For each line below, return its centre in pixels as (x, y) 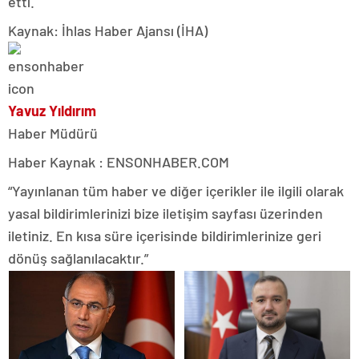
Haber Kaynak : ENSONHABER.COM (119, 162)
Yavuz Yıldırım (52, 111)
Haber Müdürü (53, 133)
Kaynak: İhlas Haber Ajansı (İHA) (108, 30)
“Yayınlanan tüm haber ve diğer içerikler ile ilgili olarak (176, 191)
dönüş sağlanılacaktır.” (78, 258)
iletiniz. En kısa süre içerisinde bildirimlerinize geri (165, 236)
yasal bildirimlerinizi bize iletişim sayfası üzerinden (165, 213)
